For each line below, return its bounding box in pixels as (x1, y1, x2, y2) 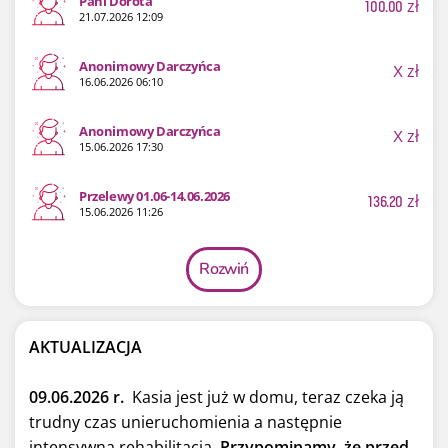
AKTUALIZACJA (29, 335, 142, 358)
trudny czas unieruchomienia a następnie (29, 410, 342, 433)
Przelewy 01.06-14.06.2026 (79, 186, 230, 205)
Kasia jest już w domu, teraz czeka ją (132, 385, 404, 408)
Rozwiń (199, 257, 249, 280)
